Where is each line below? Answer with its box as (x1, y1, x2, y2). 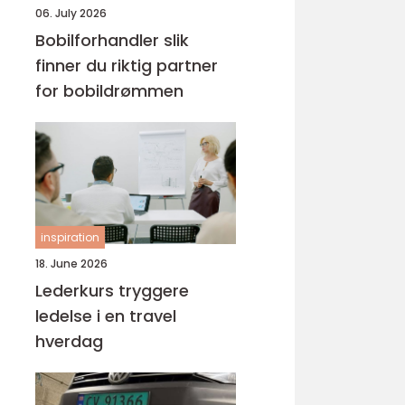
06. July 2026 (35, 5, 107, 21)
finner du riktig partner (35, 54, 218, 77)
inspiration (41, 230, 99, 245)
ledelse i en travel (35, 305, 176, 327)
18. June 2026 (35, 256, 108, 271)
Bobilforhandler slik (35, 29, 164, 52)
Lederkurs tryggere (35, 279, 118, 302)
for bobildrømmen (35, 80, 184, 102)
